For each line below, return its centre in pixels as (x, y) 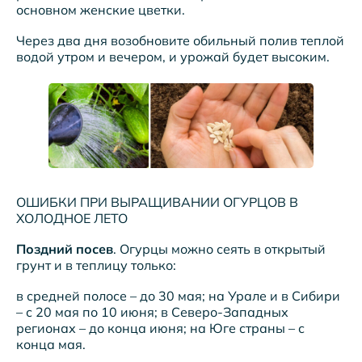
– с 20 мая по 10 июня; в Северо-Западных (152, 312)
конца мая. (51, 345)
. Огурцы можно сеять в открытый (219, 249)
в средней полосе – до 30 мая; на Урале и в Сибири (178, 296)
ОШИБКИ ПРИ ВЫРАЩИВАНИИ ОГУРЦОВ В (157, 202)
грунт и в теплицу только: (96, 265)
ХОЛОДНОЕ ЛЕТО (72, 219)
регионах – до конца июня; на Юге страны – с (160, 328)
